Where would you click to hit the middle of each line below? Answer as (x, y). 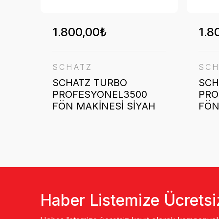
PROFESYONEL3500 (100, 94)
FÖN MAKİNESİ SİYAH (104, 106)
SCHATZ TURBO (90, 83)
